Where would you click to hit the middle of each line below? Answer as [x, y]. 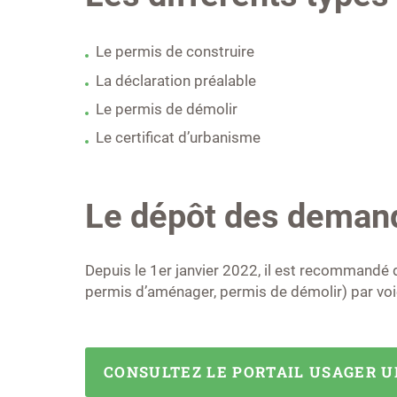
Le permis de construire [175, 52]
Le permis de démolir [167, 109]
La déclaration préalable [176, 81]
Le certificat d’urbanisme [179, 138]
